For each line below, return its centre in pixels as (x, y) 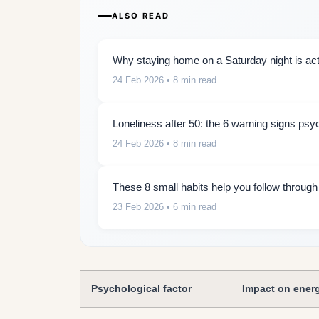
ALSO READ (141, 15)
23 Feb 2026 (138, 206)
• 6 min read (190, 206)
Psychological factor (141, 288)
